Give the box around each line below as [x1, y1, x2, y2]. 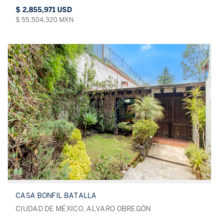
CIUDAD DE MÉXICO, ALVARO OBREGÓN [16, 204, 151, 213]
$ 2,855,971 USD [16, 6, 72, 15]
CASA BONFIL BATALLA [16, 191, 97, 200]
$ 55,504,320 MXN [16, 16, 74, 24]
